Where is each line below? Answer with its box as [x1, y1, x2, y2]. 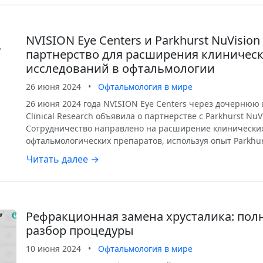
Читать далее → [26, 153, 99, 166]
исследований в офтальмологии [26, 60, 215, 76]
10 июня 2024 [26, 243, 81, 254]
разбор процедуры [26, 222, 134, 238]
